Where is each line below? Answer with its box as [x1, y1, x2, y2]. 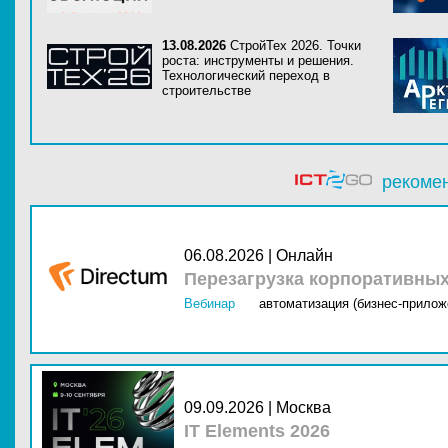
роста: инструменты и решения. [162, 53, 354, 68]
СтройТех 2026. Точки [230, 38, 361, 53]
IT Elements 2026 [184, 421, 330, 441]
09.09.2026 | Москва [184, 399, 331, 416]
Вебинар [184, 296, 235, 311]
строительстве [162, 83, 251, 98]
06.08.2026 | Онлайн [184, 247, 333, 264]
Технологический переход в [162, 68, 330, 83]
